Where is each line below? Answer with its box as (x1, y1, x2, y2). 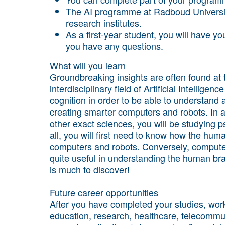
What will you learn (50, 59, 126, 72)
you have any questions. (66, 39, 163, 53)
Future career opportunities (50, 186, 158, 199)
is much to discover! (50, 163, 130, 176)
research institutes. (66, 16, 142, 30)
